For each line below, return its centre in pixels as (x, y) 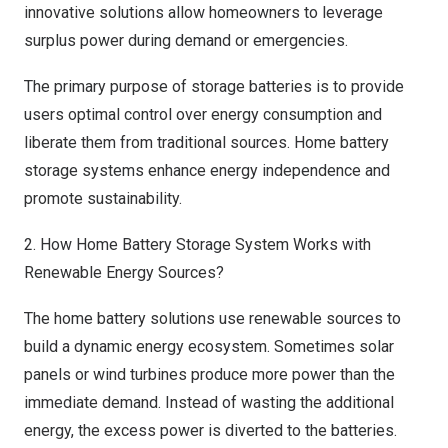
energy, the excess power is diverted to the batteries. (210, 430)
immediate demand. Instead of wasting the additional (209, 402)
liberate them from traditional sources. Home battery (206, 142)
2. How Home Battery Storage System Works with (197, 244)
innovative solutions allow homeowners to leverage (203, 12)
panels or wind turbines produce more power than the (209, 374)
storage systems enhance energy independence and (207, 170)
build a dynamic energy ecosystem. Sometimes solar (209, 346)
